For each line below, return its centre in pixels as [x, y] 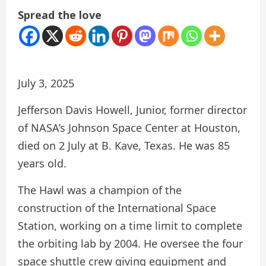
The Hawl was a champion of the [100, 190]
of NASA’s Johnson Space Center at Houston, [129, 128]
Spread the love [60, 15]
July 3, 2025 [46, 83]
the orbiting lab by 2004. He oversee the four [130, 244]
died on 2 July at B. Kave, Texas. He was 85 [124, 146]
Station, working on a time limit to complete [130, 226]
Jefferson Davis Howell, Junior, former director [132, 110]
